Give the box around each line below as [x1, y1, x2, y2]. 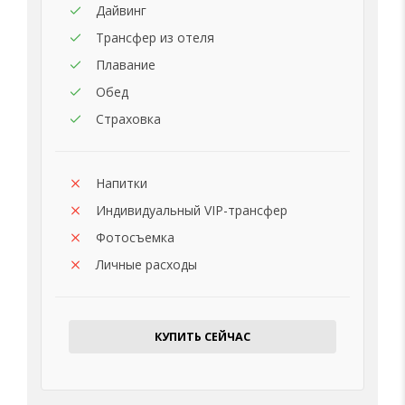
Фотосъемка [96, 228, 174, 246]
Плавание [96, 55, 155, 73]
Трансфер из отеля [96, 28, 214, 46]
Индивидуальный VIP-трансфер [96, 201, 287, 219]
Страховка [96, 109, 161, 127]
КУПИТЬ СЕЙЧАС [155, 328, 250, 344]
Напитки [96, 174, 147, 192]
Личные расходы [96, 255, 197, 273]
